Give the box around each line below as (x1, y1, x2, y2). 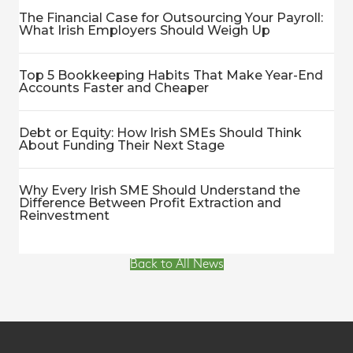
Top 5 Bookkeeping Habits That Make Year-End (19, 68, 323, 83)
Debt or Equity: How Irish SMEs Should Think (19, 125, 302, 140)
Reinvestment (19, 208, 110, 223)
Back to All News (129, 258, 224, 270)
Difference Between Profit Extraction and (19, 195, 281, 210)
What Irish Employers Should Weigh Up (19, 23, 270, 38)
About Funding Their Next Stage (19, 138, 225, 153)
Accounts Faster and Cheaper (19, 80, 209, 95)
